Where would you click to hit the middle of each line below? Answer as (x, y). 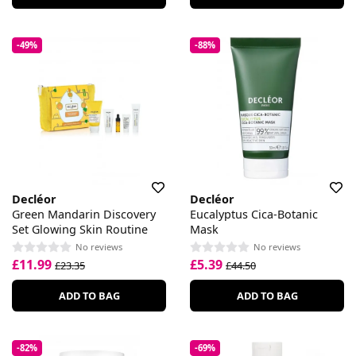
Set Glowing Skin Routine (80, 230)
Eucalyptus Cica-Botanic (254, 215)
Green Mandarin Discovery (84, 215)
